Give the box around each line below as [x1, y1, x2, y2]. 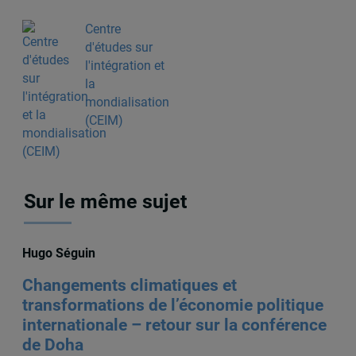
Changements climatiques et [21, 276, 237, 296]
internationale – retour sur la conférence [21, 315, 327, 335]
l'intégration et [84, 58, 164, 74]
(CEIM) [84, 113, 123, 129]
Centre [84, 21, 121, 37]
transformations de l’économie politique [21, 296, 323, 315]
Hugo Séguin [21, 246, 95, 261]
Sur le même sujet [24, 189, 188, 213]
